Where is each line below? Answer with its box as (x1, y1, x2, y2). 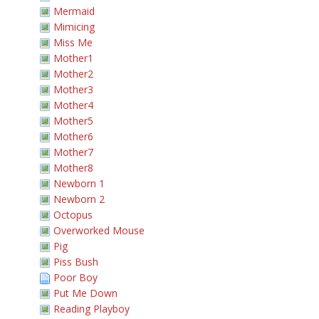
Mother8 (53, 161, 93, 174)
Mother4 (53, 98, 93, 112)
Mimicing (53, 20, 95, 33)
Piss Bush (53, 255, 98, 268)
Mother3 (53, 83, 93, 96)
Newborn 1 (53, 177, 105, 190)
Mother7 (53, 145, 93, 159)
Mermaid (53, 4, 95, 18)
